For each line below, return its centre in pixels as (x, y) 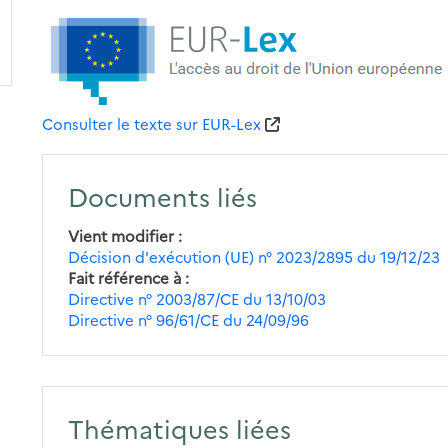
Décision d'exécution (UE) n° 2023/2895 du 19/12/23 (254, 256)
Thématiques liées (180, 427)
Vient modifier (121, 235)
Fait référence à (125, 277)
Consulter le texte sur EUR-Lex (152, 123)
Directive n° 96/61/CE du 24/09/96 (189, 319)
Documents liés (163, 195)
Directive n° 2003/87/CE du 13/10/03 (197, 298)
